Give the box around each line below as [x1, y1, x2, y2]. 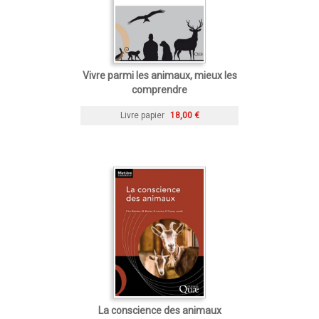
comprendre [132, 83, 187, 95]
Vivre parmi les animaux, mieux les [82, 69, 237, 81]
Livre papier [120, 110, 164, 120]
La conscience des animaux [98, 304, 221, 316]
